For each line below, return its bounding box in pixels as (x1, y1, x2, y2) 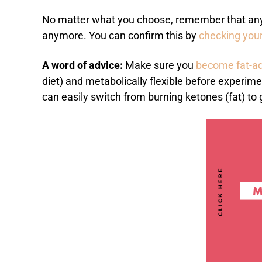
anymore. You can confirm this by (42, 30, 199, 42)
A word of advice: (42, 60, 125, 72)
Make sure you (125, 60, 196, 72)
